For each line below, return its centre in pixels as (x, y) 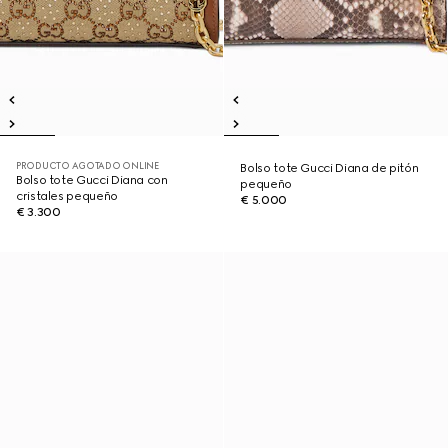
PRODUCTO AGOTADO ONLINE (87, 165)
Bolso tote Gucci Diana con (92, 180)
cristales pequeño (67, 196)
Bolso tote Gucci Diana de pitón (329, 168)
